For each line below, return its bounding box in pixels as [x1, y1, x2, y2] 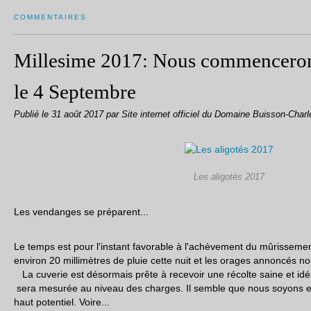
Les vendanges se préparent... [14, 206, 149, 217]
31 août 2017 [51, 110, 106, 119]
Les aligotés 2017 [194, 172, 264, 182]
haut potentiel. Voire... [14, 296, 110, 308]
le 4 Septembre [14, 81, 136, 103]
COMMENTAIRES [14, 13, 87, 21]
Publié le [14, 110, 51, 119]
